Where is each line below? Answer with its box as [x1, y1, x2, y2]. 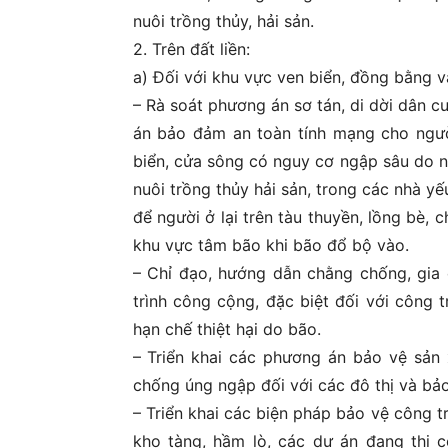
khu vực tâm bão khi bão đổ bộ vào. [132, 234, 409, 255]
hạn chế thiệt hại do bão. [132, 318, 321, 339]
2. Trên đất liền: [132, 38, 250, 59]
